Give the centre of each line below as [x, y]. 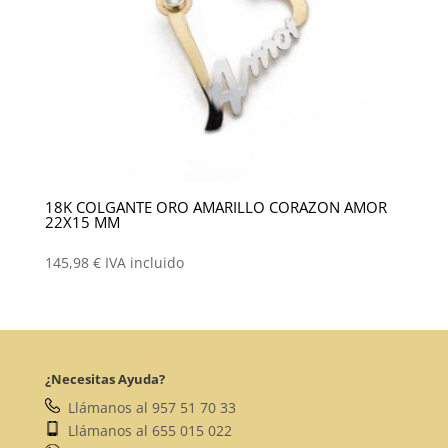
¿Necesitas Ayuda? [104, 378]
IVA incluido [144, 263]
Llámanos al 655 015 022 [145, 430]
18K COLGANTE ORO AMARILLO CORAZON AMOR [215, 206]
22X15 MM [82, 221]
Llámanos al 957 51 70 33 [147, 407]
